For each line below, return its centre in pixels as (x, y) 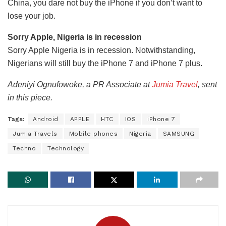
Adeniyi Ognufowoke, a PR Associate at (80, 84)
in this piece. (30, 97)
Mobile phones (93, 133)
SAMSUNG (178, 133)
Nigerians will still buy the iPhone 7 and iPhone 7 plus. (105, 63)
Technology (66, 148)
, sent (207, 84)
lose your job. (32, 16)
